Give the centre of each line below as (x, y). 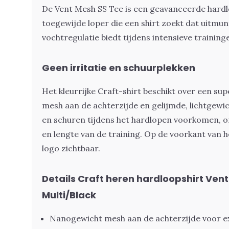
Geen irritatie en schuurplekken (119, 68)
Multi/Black (69, 195)
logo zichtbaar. (71, 148)
